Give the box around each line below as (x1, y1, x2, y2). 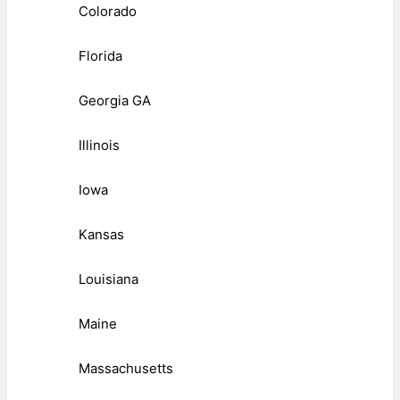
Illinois (79, 136, 120, 154)
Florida (79, 46, 122, 64)
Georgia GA (79, 91, 151, 109)
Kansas (79, 225, 124, 243)
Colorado (79, 2, 137, 20)
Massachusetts (79, 359, 173, 377)
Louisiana (79, 270, 138, 287)
